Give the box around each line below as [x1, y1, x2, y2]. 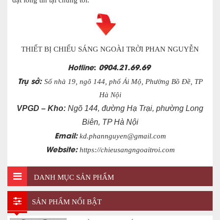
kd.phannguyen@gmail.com [77, 132, 166, 140]
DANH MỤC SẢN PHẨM [32, 173, 114, 181]
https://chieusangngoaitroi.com [77, 145, 175, 154]
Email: [54, 129, 78, 140]
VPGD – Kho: [17, 104, 66, 112]
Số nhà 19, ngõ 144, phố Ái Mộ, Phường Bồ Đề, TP [44, 77, 203, 85]
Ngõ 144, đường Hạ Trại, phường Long [66, 104, 203, 112]
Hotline [67, 61, 94, 72]
